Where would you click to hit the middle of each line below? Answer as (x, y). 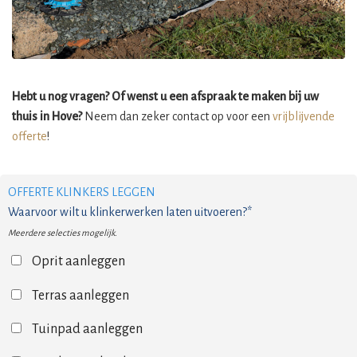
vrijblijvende (304, 117)
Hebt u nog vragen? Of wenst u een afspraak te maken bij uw (165, 97)
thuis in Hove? (47, 117)
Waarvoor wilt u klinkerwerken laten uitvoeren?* (130, 212)
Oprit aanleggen (78, 262)
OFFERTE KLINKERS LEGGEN (82, 192)
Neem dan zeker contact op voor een (177, 117)
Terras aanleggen (80, 295)
